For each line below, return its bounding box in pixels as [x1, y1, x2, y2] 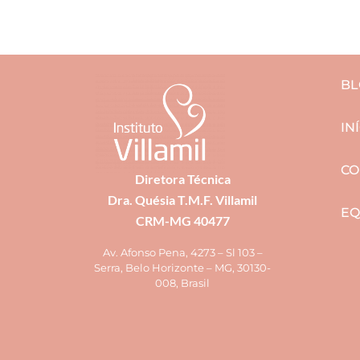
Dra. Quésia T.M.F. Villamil [108, 191, 257, 207]
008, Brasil [155, 276, 210, 289]
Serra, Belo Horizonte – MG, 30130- [94, 260, 271, 274]
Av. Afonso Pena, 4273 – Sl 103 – [102, 245, 263, 259]
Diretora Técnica [134, 170, 231, 186]
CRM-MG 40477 [135, 212, 230, 228]
